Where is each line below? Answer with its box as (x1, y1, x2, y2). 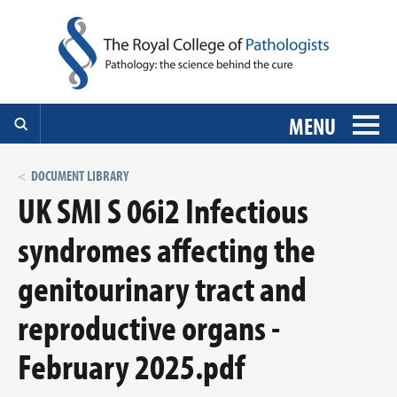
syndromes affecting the (18, 226, 315, 271)
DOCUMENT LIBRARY (31, 167, 128, 184)
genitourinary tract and (18, 265, 307, 310)
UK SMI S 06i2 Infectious (18, 187, 308, 232)
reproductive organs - (18, 304, 280, 349)
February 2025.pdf (18, 343, 245, 388)
